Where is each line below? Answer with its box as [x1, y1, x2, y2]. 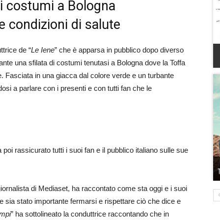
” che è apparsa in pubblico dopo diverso [55, 46, 184, 54]
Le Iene [31, 46, 55, 54]
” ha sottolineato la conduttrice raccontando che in [11, 210, 169, 218]
